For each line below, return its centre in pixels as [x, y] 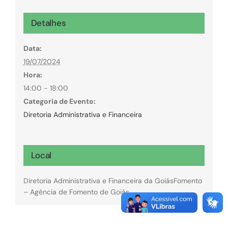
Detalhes [48, 23]
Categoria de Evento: [59, 101]
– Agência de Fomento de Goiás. [77, 192]
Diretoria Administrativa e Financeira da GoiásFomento [112, 180]
